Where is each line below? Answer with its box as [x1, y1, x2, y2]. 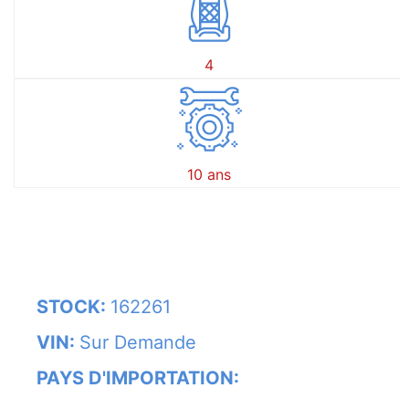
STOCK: [37, 296, 110, 319]
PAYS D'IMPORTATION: [37, 367, 239, 390]
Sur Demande [79, 331, 196, 354]
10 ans [187, 165, 231, 184]
